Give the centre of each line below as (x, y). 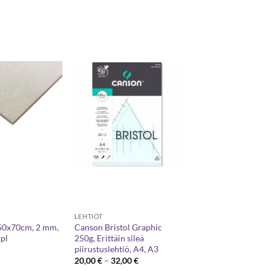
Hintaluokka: (162, 260)
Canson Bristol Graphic (118, 227)
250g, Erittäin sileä (109, 238)
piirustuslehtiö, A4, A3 (116, 249)
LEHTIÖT (88, 216)
